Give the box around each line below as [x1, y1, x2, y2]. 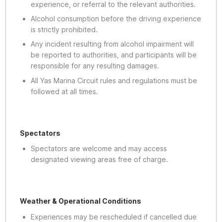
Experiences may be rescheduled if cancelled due [30, 212, 197, 221]
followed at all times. [30, 87, 98, 96]
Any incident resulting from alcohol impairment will [30, 40, 194, 49]
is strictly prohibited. [30, 25, 98, 34]
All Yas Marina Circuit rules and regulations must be [30, 76, 197, 85]
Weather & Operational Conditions [20, 197, 142, 206]
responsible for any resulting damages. [30, 61, 159, 70]
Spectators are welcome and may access [30, 144, 167, 153]
